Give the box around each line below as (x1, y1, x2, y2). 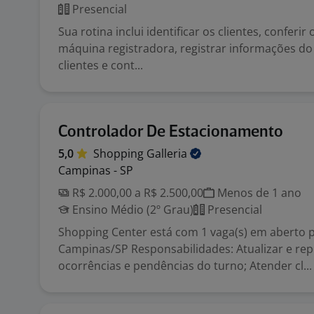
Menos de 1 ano (214, 185, 301, 200)
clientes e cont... (58, 57, 143, 73)
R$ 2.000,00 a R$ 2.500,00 (69, 185, 203, 200)
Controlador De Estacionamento (58, 124, 283, 140)
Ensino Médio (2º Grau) (69, 202, 193, 217)
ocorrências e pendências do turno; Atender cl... (58, 258, 312, 273)
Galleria (146, 146, 190, 161)
